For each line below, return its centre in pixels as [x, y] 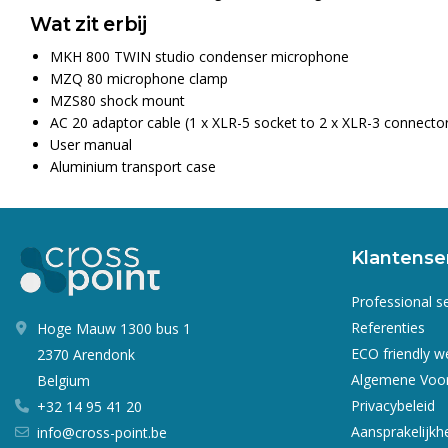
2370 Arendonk [86, 355]
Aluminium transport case [133, 166]
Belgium [63, 381]
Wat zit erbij [88, 23]
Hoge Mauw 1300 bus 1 [114, 329]
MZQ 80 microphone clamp [139, 78]
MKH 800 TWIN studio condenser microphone [199, 56]
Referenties [388, 327]
